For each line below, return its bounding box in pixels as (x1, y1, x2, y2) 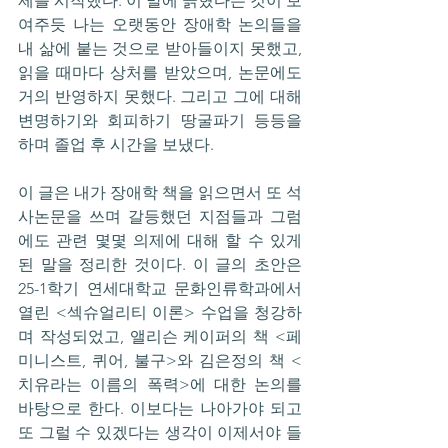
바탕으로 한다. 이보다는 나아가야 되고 (18, 399, 302, 418)
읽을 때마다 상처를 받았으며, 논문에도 (18, 63, 302, 82)
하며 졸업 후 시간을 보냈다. (18, 135, 218, 154)
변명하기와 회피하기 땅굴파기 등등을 (18, 111, 302, 130)
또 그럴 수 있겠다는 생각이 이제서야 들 (18, 423, 302, 442)
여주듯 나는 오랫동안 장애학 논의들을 (18, 15, 302, 34)
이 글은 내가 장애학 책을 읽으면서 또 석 (18, 183, 302, 202)
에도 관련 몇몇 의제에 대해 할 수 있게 (18, 231, 302, 250)
